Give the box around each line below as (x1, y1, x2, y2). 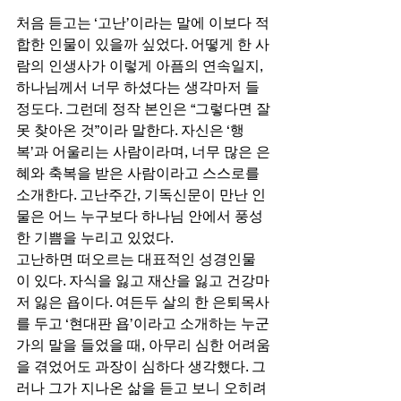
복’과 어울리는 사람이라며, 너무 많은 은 (16, 143, 270, 161)
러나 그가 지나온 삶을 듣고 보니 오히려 (16, 380, 270, 397)
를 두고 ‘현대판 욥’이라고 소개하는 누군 (16, 315, 269, 333)
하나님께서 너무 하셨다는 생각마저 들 (16, 79, 263, 97)
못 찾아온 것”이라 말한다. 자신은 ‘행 (16, 122, 244, 140)
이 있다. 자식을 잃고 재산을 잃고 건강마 (16, 272, 269, 290)
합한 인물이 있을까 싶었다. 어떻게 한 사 (16, 36, 269, 54)
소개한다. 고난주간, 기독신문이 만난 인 (16, 186, 266, 204)
